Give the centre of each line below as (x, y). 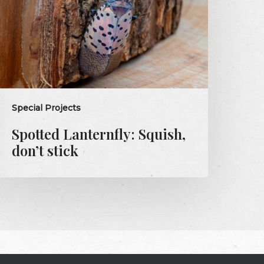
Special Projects (47, 108)
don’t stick (45, 150)
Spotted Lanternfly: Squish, (99, 133)
